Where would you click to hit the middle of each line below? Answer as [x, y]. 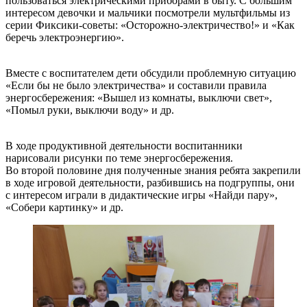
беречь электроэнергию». [65, 37]
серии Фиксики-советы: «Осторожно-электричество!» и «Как [150, 25]
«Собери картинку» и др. [64, 207]
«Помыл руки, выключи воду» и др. [90, 110]
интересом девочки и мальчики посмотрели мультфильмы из [148, 12]
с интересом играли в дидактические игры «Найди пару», [142, 195]
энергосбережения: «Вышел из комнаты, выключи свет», [139, 97]
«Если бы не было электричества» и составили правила [136, 85]
